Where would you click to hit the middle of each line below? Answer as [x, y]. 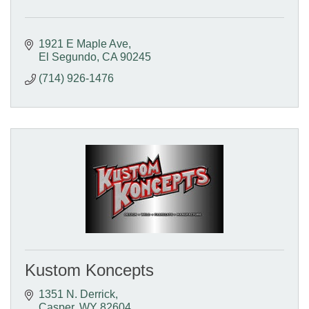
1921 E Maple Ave [83, 43]
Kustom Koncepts [89, 270]
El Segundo [68, 57]
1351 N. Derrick [77, 294]
